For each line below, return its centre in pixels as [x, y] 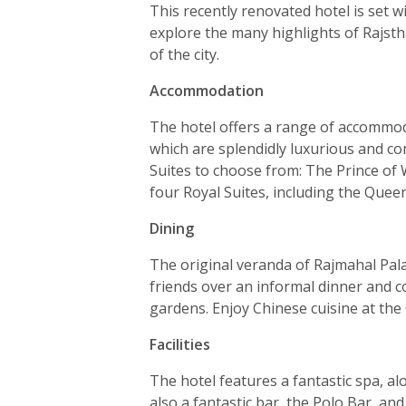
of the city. [184, 55]
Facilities [180, 345]
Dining [172, 229]
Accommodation [207, 91]
